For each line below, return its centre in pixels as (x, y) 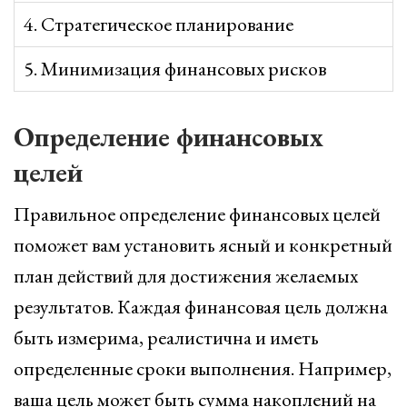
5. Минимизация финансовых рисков (175, 69)
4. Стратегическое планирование (159, 24)
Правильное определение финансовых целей (197, 214)
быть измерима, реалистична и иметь (166, 338)
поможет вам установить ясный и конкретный (203, 245)
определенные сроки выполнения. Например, (203, 368)
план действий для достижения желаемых (186, 276)
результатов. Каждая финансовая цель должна (201, 307)
